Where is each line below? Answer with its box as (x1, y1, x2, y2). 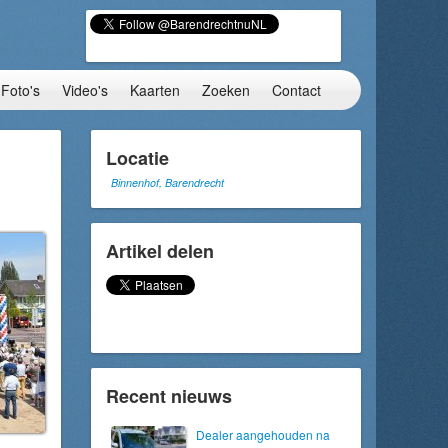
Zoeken (202, 80, 250, 100)
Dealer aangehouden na (196, 426, 330, 443)
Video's (62, 80, 108, 100)
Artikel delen (106, 238, 214, 264)
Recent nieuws (106, 383, 232, 409)
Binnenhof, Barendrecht (111, 175, 224, 190)
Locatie (106, 145, 169, 171)
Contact (272, 80, 321, 100)
